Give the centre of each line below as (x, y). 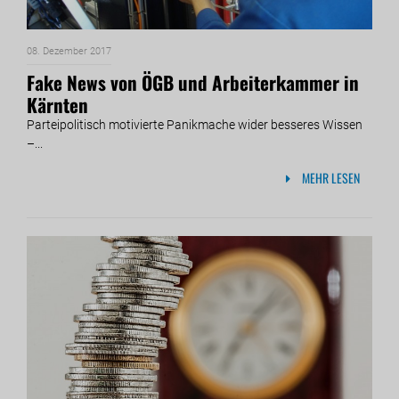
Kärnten (57, 105)
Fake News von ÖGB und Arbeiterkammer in (193, 83)
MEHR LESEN (330, 177)
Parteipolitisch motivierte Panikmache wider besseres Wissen (195, 125)
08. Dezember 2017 (69, 52)
